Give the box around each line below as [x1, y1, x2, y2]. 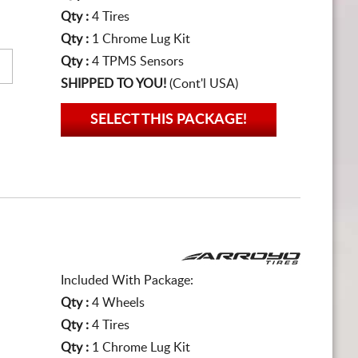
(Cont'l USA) [166, 78, 238, 90]
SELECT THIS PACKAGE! [90, 113, 247, 127]
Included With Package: [61, 274, 193, 287]
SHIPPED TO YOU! [61, 78, 166, 90]
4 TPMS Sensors [92, 55, 184, 68]
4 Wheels [92, 296, 145, 309]
